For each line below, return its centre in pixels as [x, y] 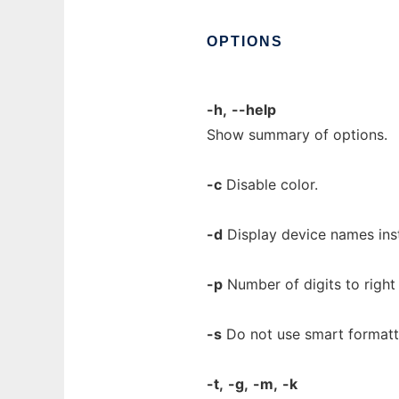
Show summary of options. [297, 134]
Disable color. [270, 184]
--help [254, 110]
